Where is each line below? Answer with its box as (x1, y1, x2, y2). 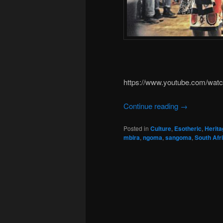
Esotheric (174, 124, 202, 133)
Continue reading (123, 101, 180, 111)
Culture (150, 124, 171, 133)
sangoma (165, 133, 192, 142)
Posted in (123, 124, 149, 133)
